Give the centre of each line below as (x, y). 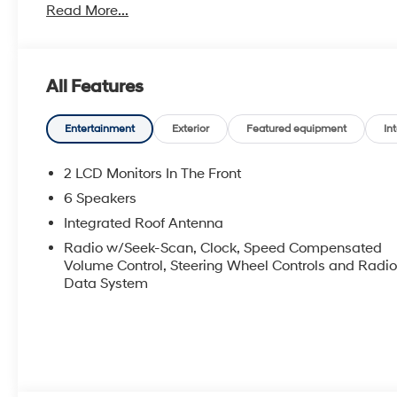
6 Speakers (101, 198)
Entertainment (100, 128)
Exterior (191, 128)
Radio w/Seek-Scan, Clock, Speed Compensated (223, 248)
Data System (106, 283)
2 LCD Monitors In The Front (153, 173)
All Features (95, 86)
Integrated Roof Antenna (144, 223)
